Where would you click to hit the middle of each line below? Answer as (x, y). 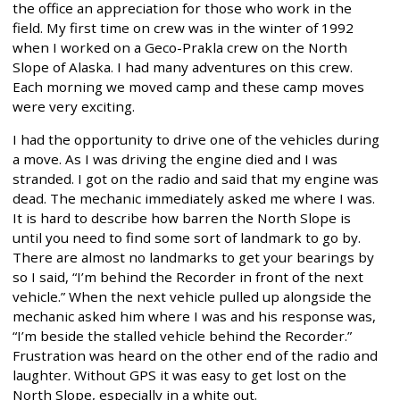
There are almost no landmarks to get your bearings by (193, 257)
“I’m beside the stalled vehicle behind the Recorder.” (182, 335)
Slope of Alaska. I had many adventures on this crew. (183, 67)
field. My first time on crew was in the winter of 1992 (183, 27)
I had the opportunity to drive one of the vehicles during (196, 139)
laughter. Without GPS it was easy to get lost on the (179, 375)
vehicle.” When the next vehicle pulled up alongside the (192, 296)
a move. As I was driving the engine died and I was (175, 158)
